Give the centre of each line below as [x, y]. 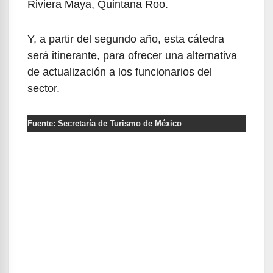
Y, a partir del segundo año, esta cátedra [126, 39]
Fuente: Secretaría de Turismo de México [105, 123]
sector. [44, 88]
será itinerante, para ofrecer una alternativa [132, 55]
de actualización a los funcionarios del [120, 72]
